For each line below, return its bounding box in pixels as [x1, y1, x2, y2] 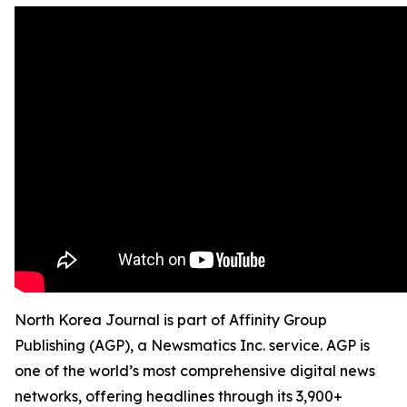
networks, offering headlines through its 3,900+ [15, 387, 342, 405]
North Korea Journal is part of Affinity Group [15, 311, 327, 329]
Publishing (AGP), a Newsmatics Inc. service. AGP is [15, 336, 370, 354]
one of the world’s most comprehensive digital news [15, 362, 375, 380]
